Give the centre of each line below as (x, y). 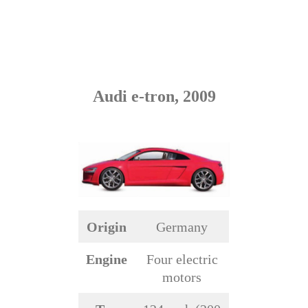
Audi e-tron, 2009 (154, 96)
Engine (107, 260)
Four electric (182, 260)
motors (182, 277)
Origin (107, 227)
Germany (182, 227)
